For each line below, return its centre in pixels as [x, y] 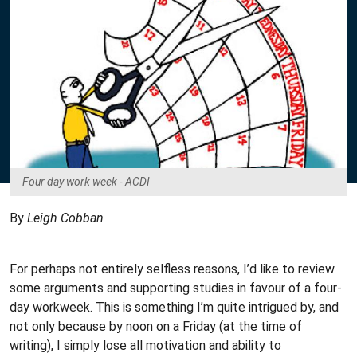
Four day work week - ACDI [86, 182]
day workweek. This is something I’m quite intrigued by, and [174, 307]
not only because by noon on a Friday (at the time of [156, 326]
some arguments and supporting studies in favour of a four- [176, 288]
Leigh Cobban [65, 218]
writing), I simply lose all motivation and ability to [145, 345]
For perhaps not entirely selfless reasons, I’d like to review [172, 269]
